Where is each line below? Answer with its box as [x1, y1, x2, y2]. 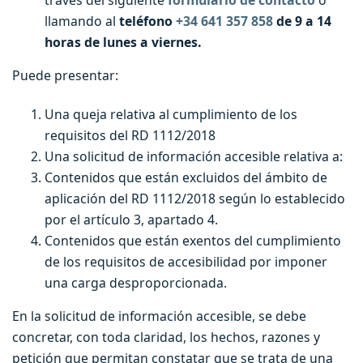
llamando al [45, 11, 119, 30]
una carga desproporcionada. [45, 274, 227, 293]
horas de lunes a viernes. [45, 32, 201, 51]
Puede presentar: [12, 66, 118, 84]
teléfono [119, 11, 176, 30]
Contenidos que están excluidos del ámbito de [45, 169, 327, 187]
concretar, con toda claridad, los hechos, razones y [12, 328, 320, 347]
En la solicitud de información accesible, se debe [12, 307, 306, 326]
